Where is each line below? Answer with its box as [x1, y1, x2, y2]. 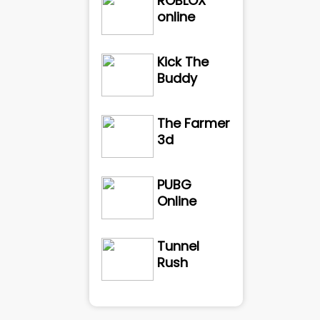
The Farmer [157, 114, 231, 132]
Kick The [157, 53, 209, 71]
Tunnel [157, 237, 200, 255]
